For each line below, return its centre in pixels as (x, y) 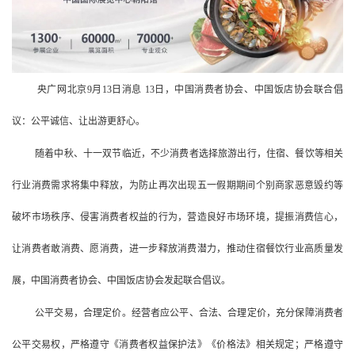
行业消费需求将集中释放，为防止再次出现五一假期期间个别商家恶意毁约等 (177, 186)
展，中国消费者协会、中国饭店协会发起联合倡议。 (121, 281)
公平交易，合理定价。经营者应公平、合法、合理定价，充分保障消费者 (189, 313)
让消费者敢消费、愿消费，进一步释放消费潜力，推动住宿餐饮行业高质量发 (177, 249)
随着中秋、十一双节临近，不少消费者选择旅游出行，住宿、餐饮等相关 (189, 154)
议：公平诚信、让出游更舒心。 (78, 122)
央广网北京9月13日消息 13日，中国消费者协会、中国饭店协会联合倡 (190, 90)
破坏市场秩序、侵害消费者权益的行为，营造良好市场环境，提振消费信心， (177, 218)
